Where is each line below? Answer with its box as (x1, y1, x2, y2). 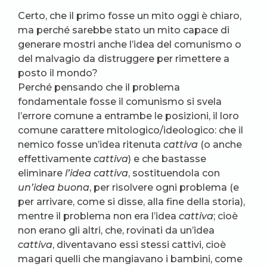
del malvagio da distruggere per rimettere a (18, 52, 229, 64)
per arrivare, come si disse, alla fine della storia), (18, 195, 245, 207)
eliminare (18, 167, 65, 179)
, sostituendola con (128, 167, 220, 179)
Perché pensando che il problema (18, 81, 180, 93)
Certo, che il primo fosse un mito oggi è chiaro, (18, 10, 241, 21)
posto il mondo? (18, 67, 98, 79)
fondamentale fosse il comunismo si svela (18, 95, 222, 107)
